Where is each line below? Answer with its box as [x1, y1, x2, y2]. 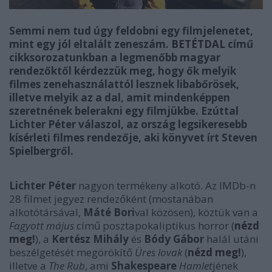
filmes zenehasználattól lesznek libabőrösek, [9, 77, 239, 91]
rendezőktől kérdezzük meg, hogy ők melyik [9, 64, 236, 78]
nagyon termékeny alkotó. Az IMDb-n [76, 178, 256, 192]
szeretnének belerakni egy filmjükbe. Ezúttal [9, 104, 239, 118]
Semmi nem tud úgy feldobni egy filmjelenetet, [9, 24, 253, 38]
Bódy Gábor [144, 232, 204, 246]
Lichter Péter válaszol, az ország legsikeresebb [9, 117, 247, 131]
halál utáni [204, 232, 259, 246]
